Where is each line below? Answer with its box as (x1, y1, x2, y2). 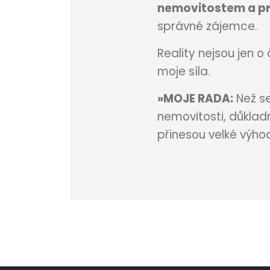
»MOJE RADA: (157, 90, 233, 107)
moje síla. (157, 63, 210, 80)
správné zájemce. (157, 18, 257, 35)
